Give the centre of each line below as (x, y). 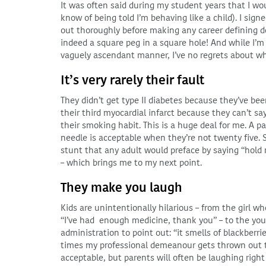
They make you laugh (121, 188)
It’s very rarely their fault (132, 80)
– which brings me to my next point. (131, 163)
